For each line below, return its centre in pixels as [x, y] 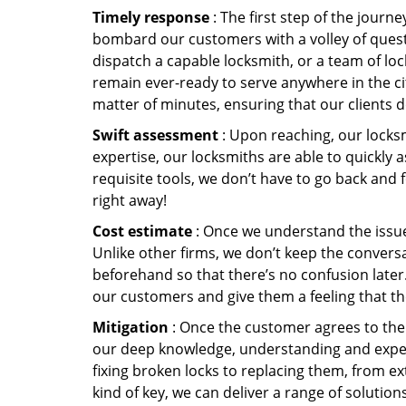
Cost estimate [142, 231]
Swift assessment [155, 135]
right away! [130, 200]
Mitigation [130, 327]
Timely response [151, 17]
